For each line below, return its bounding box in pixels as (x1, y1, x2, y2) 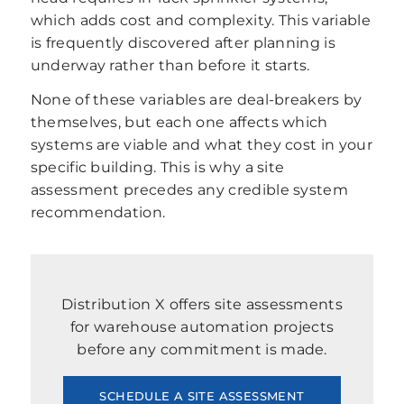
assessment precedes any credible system (30, 181, 349, 199)
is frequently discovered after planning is (30, 33, 336, 51)
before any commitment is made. (77, 341, 327, 359)
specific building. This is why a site (30, 159, 285, 177)
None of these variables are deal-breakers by (30, 91, 363, 109)
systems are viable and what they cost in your (30, 136, 372, 154)
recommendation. (30, 204, 166, 222)
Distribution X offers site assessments (60, 296, 344, 314)
